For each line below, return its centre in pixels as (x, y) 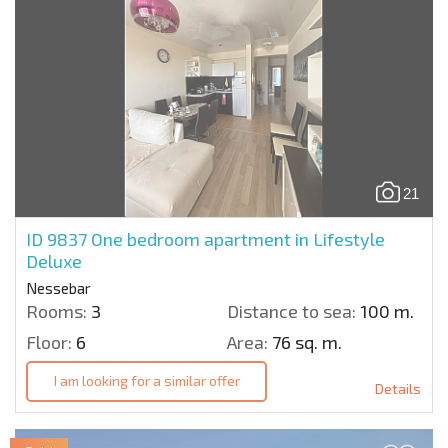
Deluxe (54, 260)
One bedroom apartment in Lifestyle (238, 238)
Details (398, 388)
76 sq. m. (305, 341)
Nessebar (58, 287)
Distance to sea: (291, 310)
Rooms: (56, 310)
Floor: (49, 341)
